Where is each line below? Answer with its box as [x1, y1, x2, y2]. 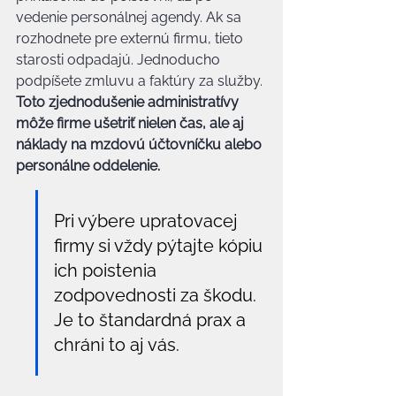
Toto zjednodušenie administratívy [16, 94, 242, 110]
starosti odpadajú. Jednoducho [16, 51, 224, 68]
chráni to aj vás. [54, 334, 179, 355]
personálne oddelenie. [16, 157, 160, 174]
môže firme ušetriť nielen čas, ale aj [16, 115, 247, 132]
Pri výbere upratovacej [54, 210, 242, 232]
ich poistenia [54, 260, 161, 281]
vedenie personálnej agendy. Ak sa [16, 9, 245, 26]
